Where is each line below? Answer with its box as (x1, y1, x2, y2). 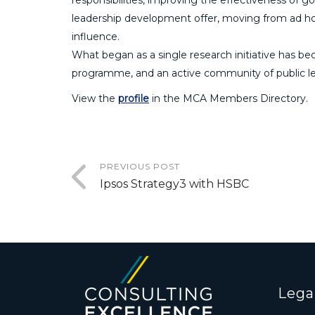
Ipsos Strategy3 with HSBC (100, 176, 249, 191)
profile (118, 91, 149, 105)
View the (72, 91, 118, 105)
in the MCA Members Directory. (149, 91, 308, 105)
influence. (72, 30, 120, 43)
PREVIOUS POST (100, 160, 180, 172)
